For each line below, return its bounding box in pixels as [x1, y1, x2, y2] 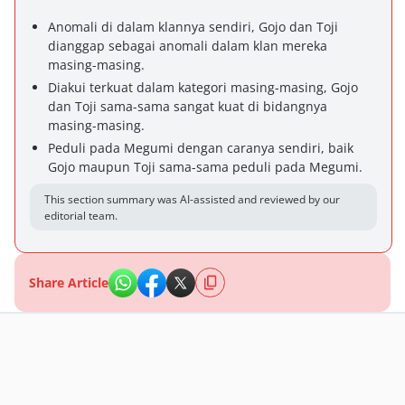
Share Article [29, 274, 108, 291]
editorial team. [44, 208, 118, 223]
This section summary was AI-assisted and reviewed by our [44, 192, 340, 207]
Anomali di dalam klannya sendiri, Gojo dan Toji [48, 18, 338, 35]
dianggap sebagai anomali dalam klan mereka [48, 37, 327, 54]
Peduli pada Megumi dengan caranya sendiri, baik [48, 139, 353, 156]
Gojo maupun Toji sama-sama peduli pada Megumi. [48, 158, 363, 175]
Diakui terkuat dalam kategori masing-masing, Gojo [48, 79, 358, 96]
